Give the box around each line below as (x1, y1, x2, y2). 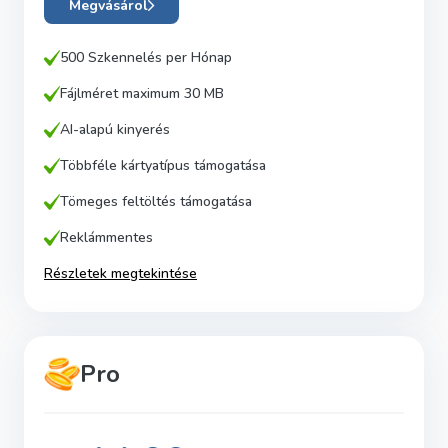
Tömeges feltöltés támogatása (60, 192, 252, 211)
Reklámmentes (60, 228, 153, 247)
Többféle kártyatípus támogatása (60, 156, 266, 175)
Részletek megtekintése (44, 264, 197, 283)
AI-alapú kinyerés (60, 120, 170, 139)
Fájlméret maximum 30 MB (60, 84, 224, 103)
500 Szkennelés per (60, 48, 187, 67)
